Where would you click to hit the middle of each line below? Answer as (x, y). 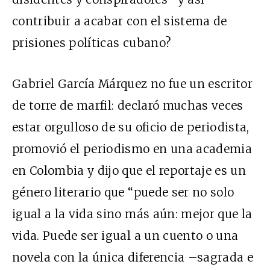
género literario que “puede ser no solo (123, 193)
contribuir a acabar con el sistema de (120, 21)
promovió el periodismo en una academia (132, 149)
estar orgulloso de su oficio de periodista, (131, 127)
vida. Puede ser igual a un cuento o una (125, 236)
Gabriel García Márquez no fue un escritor (133, 84)
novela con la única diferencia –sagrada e (133, 258)
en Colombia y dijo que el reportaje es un (129, 171)
